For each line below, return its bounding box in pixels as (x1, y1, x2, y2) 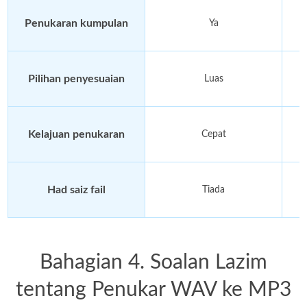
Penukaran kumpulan (25, 17, 129, 29)
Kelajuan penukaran (28, 128, 125, 140)
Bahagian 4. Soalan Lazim (40, 251, 267, 273)
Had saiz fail (47, 184, 106, 195)
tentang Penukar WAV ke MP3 (16, 279, 291, 300)
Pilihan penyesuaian (28, 73, 125, 84)
